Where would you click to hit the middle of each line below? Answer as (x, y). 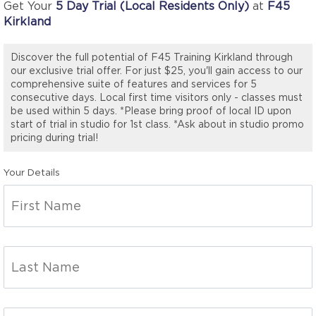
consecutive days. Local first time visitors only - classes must (157, 98)
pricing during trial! (54, 138)
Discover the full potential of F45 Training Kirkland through (152, 57)
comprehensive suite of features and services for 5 (134, 84)
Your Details (32, 172)
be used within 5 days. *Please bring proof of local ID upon (151, 111)
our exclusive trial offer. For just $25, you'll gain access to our (157, 71)
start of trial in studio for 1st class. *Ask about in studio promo (157, 124)
